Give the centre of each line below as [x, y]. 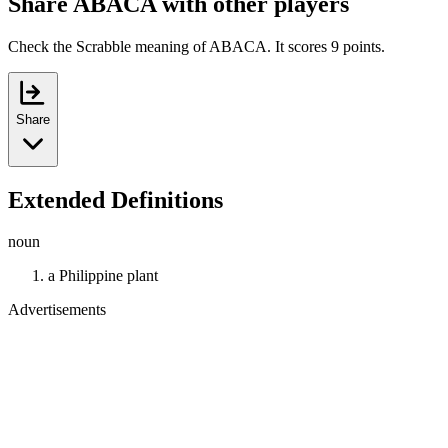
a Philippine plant [103, 276]
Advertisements [57, 310]
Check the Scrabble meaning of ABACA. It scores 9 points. [196, 46]
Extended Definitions [115, 199]
